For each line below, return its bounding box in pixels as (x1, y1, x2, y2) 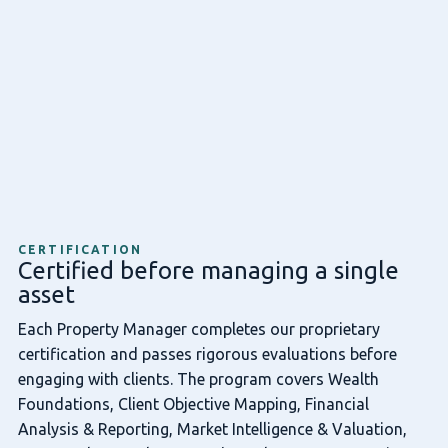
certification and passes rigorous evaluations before (17, 344, 397, 363)
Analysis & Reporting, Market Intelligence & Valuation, (17, 419, 407, 438)
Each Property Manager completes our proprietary (17, 319, 380, 338)
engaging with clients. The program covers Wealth (17, 369, 379, 388)
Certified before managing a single (17, 257, 399, 285)
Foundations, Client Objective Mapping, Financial (17, 394, 369, 413)
